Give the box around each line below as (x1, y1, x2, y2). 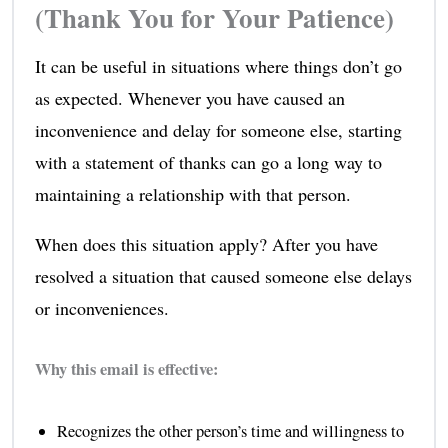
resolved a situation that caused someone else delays (34, 264, 412, 289)
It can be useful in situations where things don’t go (34, 54, 402, 79)
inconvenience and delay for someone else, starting (34, 118, 402, 143)
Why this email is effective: (34, 357, 218, 382)
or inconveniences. (34, 296, 169, 321)
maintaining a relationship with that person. (34, 182, 351, 207)
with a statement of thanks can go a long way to (34, 150, 382, 175)
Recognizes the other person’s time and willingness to (56, 420, 404, 443)
